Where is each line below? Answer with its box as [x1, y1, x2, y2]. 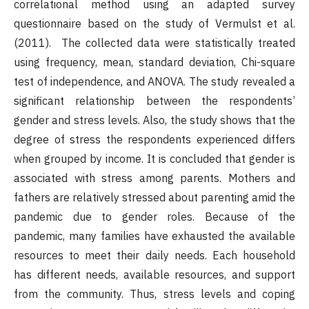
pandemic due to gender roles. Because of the [14, 210, 295, 224]
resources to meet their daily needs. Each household [14, 248, 295, 263]
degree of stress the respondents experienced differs [14, 132, 295, 147]
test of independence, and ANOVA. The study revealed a [14, 74, 295, 89]
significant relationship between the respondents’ [14, 94, 295, 108]
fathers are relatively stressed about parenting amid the [14, 190, 295, 205]
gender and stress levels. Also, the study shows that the [14, 113, 295, 128]
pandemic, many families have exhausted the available [14, 229, 295, 243]
